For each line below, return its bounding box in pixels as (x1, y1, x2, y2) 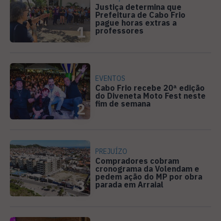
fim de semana (95, 98, 151, 109)
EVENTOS (95, 74, 126, 83)
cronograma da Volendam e (95, 163, 200, 174)
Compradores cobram (95, 155, 180, 166)
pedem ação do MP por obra (95, 171, 203, 182)
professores (95, 25, 144, 36)
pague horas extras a (95, 17, 177, 28)
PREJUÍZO (95, 147, 128, 156)
